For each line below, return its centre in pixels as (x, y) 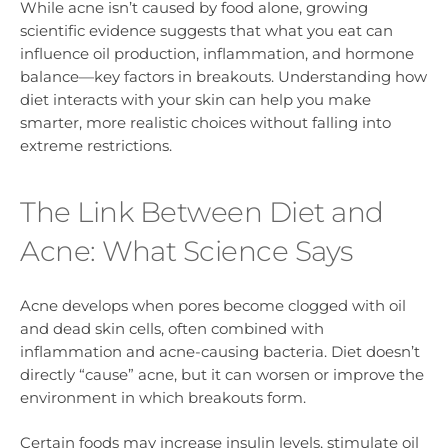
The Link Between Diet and (202, 211)
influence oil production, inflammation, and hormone (217, 53)
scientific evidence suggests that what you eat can (206, 30)
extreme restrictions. (96, 145)
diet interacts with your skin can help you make (195, 99)
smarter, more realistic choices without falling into (205, 122)
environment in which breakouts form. (163, 398)
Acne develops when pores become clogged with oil (213, 306)
